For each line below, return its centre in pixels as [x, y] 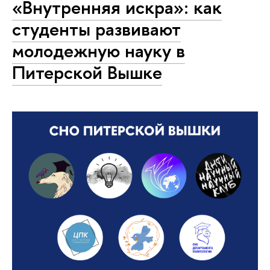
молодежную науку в [99, 50]
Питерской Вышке [87, 72]
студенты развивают [96, 29]
